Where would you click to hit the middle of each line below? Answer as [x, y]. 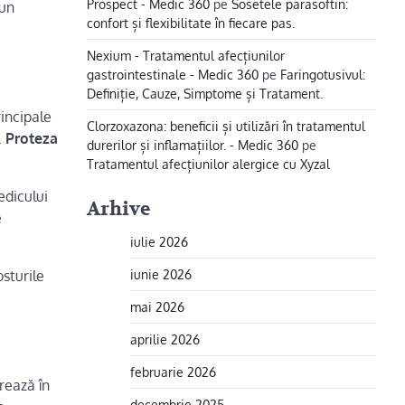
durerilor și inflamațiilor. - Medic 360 [193, 145]
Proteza [32, 138]
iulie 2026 [159, 241]
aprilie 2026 [165, 339]
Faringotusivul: [323, 74]
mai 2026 [157, 306]
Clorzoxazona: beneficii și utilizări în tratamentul [226, 126]
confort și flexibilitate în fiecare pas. [191, 23]
